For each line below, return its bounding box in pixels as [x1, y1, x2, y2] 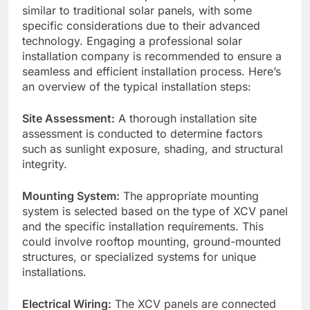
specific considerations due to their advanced [22, 19, 260, 33]
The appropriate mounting [120, 189, 259, 203]
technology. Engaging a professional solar [22, 34, 242, 48]
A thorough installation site [115, 111, 257, 126]
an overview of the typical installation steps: [22, 80, 251, 94]
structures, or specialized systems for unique [22, 250, 256, 264]
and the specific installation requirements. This [22, 219, 264, 234]
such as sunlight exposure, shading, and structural [22, 142, 283, 156]
